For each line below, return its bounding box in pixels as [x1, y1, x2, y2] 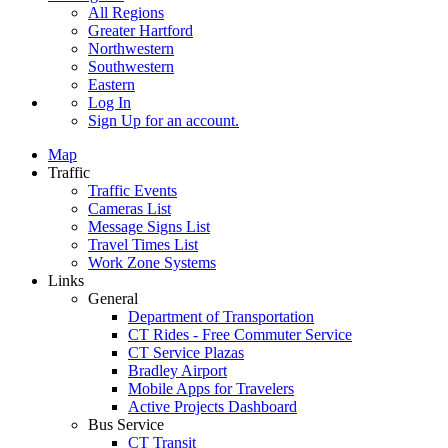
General [88, 289, 138, 307]
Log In [88, 93, 131, 111]
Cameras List [88, 199, 171, 217]
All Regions [88, 3, 164, 21]
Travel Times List [88, 235, 198, 253]
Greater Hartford [88, 21, 193, 39]
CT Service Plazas [128, 343, 244, 361]
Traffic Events [88, 181, 177, 199]
